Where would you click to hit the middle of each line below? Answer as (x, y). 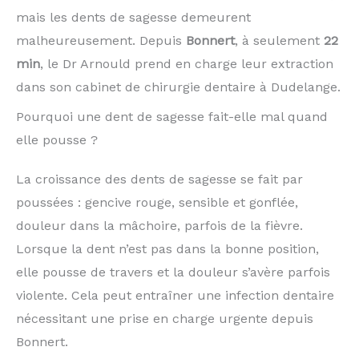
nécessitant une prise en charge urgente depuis (165, 319)
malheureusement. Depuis (101, 41)
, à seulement (279, 41)
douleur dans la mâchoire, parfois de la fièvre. (159, 226)
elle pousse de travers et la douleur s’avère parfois (173, 272)
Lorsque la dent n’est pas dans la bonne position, (167, 249)
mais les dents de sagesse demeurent (133, 18)
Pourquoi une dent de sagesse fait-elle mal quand (172, 117)
